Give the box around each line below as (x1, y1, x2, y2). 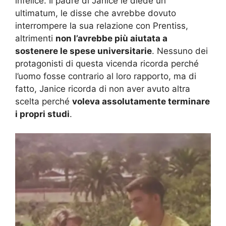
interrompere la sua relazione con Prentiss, (15, 20, 188, 31)
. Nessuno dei (152, 45, 208, 56)
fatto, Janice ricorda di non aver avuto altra (15, 83, 190, 94)
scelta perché (15, 96, 72, 106)
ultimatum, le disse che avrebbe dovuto (15, 8, 176, 18)
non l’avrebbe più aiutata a (55, 33, 167, 43)
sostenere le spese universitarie (15, 45, 152, 56)
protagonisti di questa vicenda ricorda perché (15, 58, 199, 69)
